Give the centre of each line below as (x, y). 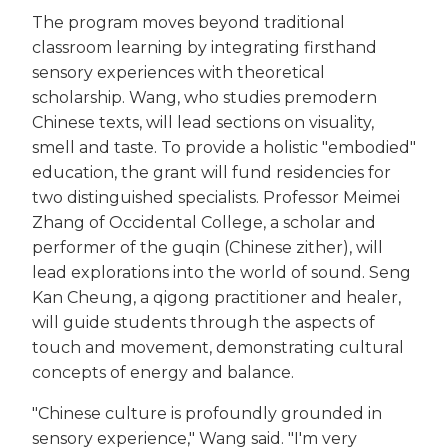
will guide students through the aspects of (203, 322)
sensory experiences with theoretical (178, 72)
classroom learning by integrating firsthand (204, 47)
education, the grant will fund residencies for (211, 172)
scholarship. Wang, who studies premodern (204, 97)
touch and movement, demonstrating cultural (218, 347)
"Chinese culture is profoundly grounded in (207, 413)
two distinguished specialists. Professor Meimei (216, 197)
